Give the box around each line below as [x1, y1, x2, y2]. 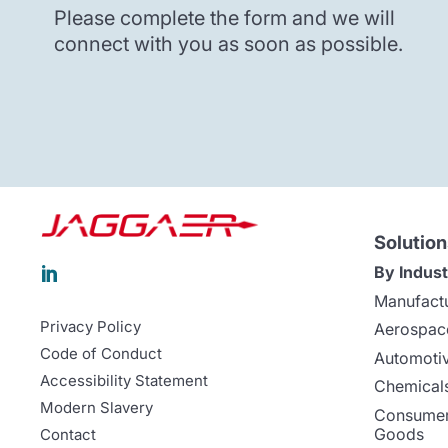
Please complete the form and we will [53, 5, 395, 30]
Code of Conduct [40, 344, 163, 364]
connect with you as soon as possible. [53, 31, 403, 56]
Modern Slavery [40, 398, 154, 418]
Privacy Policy [40, 317, 142, 337]
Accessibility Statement [40, 371, 209, 391]
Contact [40, 425, 97, 445]
